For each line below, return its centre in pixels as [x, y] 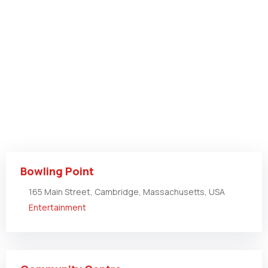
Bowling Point [57, 171]
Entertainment [57, 207]
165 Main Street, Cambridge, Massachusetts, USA [127, 192]
